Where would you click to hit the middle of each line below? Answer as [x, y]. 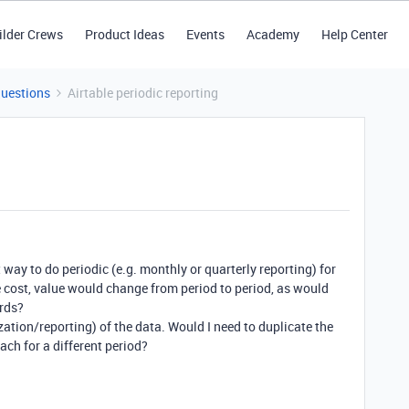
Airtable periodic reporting [143, 93]
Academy [273, 34]
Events [205, 34]
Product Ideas [124, 34]
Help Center [354, 34]
